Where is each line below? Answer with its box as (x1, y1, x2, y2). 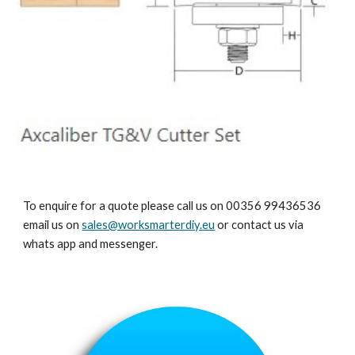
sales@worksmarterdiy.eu (82, 218, 216, 231)
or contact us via (215, 218, 304, 231)
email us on (23, 218, 82, 231)
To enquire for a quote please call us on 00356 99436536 (23, 199, 322, 212)
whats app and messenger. (23, 237, 158, 250)
